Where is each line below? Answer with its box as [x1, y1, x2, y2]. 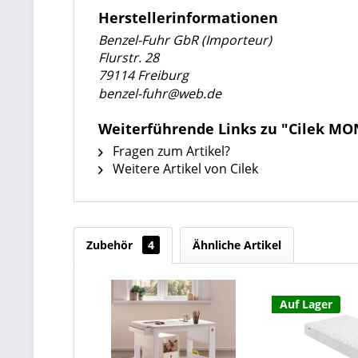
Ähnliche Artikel [193, 237, 281, 253]
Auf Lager [279, 296, 332, 312]
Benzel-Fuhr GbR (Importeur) [98, 31, 272, 49]
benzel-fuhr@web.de [98, 85, 221, 102]
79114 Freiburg [98, 66, 189, 84]
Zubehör [86, 237, 136, 253]
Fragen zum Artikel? [109, 142, 230, 160]
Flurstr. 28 [98, 49, 159, 66]
